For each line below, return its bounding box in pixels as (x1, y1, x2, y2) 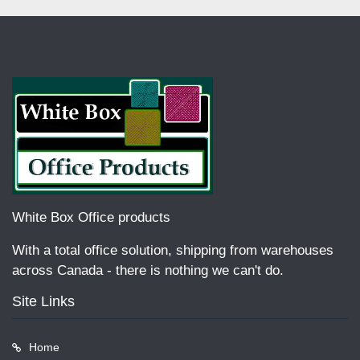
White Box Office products (12, 210, 170, 226)
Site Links (12, 293, 75, 310)
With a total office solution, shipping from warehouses (12, 243, 333, 259)
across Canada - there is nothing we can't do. (12, 263, 284, 279)
